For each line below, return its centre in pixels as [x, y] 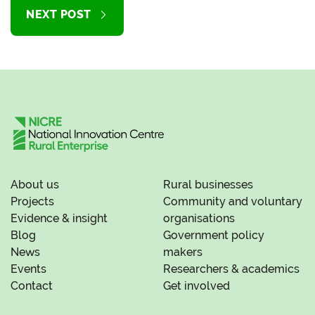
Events [28, 269]
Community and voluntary [233, 202]
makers [183, 252]
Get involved [197, 286]
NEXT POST [59, 15]
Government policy [214, 236]
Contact [32, 286]
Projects [32, 202]
